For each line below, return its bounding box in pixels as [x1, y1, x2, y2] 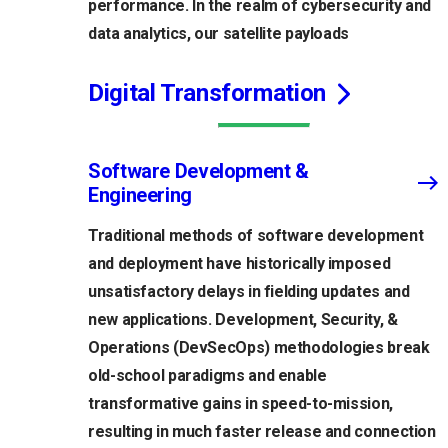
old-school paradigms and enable [88, 366, 327, 386]
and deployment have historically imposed [88, 254, 391, 274]
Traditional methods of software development [88, 226, 424, 246]
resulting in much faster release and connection [88, 422, 436, 442]
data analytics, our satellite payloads [88, 24, 350, 44]
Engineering [88, 183, 192, 208]
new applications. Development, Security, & [88, 310, 398, 330]
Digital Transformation [88, 79, 326, 108]
